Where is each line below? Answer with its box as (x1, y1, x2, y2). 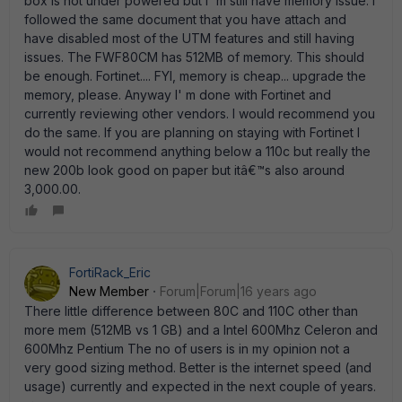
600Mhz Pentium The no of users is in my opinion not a (24, 341, 350, 356)
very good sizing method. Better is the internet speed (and (24, 360, 371, 375)
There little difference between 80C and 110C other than (24, 303, 358, 319)
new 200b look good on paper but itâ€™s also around (24, 162, 345, 178)
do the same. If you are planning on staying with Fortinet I (24, 125, 360, 140)
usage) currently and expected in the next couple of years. (24, 379, 376, 394)
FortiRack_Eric (69, 265, 151, 280)
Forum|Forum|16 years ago (160, 284, 317, 299)
